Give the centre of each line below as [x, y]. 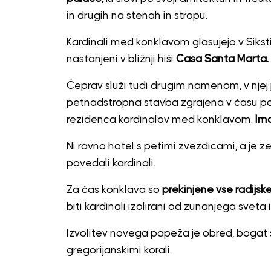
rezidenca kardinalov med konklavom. [161, 119]
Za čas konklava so [114, 190]
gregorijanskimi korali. [119, 250]
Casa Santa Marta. [221, 59]
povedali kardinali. [111, 163]
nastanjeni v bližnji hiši [120, 59]
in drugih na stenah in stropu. [137, 15]
